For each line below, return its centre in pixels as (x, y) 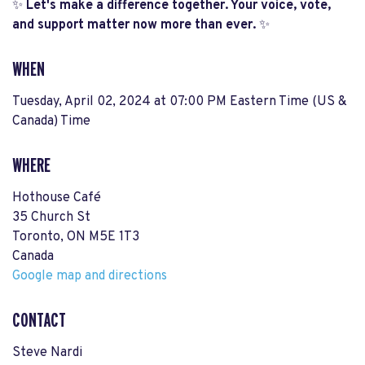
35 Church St (51, 218)
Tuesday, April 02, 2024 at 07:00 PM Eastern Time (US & (180, 102)
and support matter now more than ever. (134, 25)
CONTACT (39, 321)
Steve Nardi (47, 353)
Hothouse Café (57, 198)
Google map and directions (90, 276)
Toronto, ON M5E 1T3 (76, 237)
